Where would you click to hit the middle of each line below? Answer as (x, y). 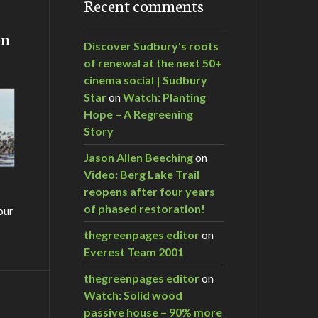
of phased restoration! (144, 208)
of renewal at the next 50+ (153, 62)
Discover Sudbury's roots (151, 45)
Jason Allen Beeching (138, 157)
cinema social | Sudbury (146, 79)
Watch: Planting (164, 97)
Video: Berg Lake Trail (142, 174)
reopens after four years (149, 191)
